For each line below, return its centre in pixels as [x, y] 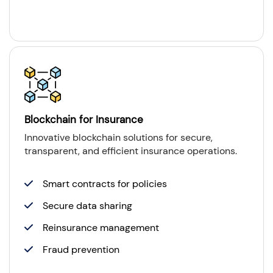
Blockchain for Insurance [84, 119]
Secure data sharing [87, 205]
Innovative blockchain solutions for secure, [119, 137]
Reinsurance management [101, 227]
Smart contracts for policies [105, 183]
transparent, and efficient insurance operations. [131, 151]
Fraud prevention [81, 249]
